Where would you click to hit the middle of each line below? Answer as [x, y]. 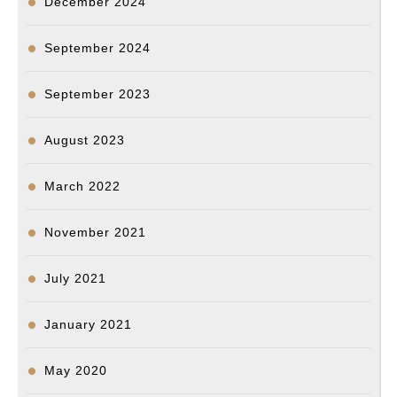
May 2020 [76, 371]
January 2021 [88, 325]
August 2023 [85, 140]
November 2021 [95, 233]
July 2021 [75, 279]
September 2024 [97, 48]
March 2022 [82, 187]
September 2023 [97, 94]
